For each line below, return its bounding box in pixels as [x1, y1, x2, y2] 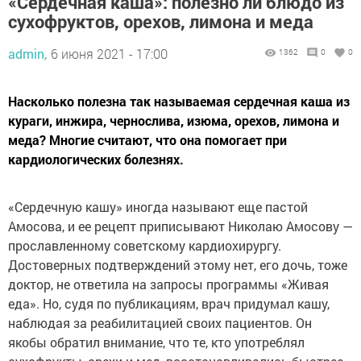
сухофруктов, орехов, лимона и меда [8, 10, 313, 33]
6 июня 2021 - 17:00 [51, 45, 168, 62]
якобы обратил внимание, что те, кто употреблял [8, 334, 305, 351]
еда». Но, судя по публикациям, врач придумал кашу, [8, 295, 330, 312]
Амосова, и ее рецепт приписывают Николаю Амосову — [8, 218, 353, 234]
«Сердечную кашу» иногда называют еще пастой [8, 198, 308, 215]
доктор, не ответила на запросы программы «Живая [8, 276, 329, 293]
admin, [8, 45, 47, 62]
